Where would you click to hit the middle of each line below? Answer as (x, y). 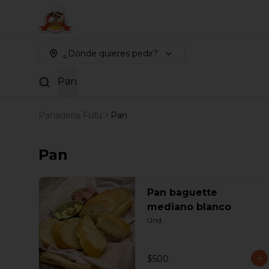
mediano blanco (189, 207)
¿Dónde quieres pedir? (110, 53)
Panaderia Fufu (70, 115)
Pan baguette (182, 192)
